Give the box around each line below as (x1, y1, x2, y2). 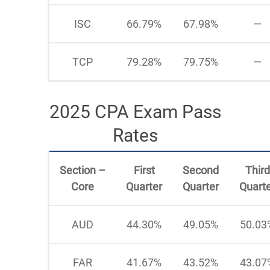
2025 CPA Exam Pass (49, 101, 221, 122)
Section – (60, 163, 105, 177)
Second (183, 163, 219, 177)
